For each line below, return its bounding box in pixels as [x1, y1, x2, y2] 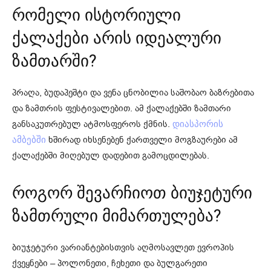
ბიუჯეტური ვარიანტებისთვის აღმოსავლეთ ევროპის [12, 241, 234, 253]
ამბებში [12, 134, 46, 145]
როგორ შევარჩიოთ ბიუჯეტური [12, 183, 252, 203]
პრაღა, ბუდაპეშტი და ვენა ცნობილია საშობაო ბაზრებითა [12, 86, 254, 99]
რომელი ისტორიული [12, 5, 181, 25]
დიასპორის [172, 119, 223, 129]
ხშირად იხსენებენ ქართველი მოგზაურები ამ [46, 133, 238, 146]
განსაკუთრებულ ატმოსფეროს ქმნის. [12, 117, 172, 130]
